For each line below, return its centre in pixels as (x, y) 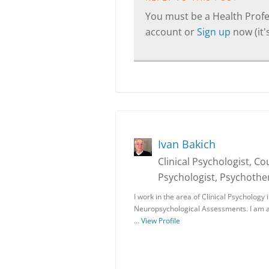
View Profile (161, 221)
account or (171, 32)
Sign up (215, 32)
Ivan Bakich (187, 144)
